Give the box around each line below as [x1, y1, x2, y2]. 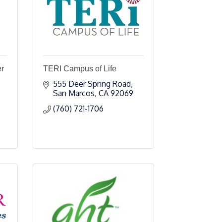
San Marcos [53, 88, 95, 98]
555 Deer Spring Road [53, 79, 131, 89]
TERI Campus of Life [43, 64, 116, 73]
